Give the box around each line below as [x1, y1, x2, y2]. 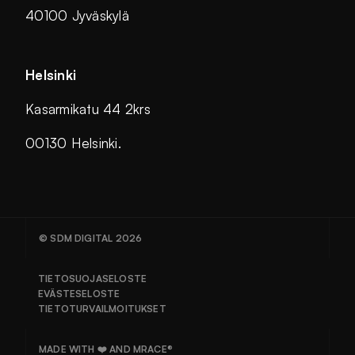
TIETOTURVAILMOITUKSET [38, 303, 166, 315]
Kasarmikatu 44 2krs [25, 101, 151, 118]
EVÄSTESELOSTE [38, 288, 120, 300]
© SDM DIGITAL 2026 [39, 232, 143, 245]
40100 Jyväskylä [25, 7, 129, 25]
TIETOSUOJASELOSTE [38, 273, 147, 285]
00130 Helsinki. [25, 135, 121, 152]
